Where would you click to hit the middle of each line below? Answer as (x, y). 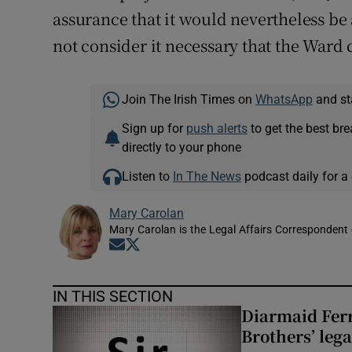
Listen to (147, 176)
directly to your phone (181, 147)
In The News (207, 176)
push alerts (216, 128)
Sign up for (154, 128)
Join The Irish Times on (188, 99)
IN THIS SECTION (113, 296)
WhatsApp (284, 99)
